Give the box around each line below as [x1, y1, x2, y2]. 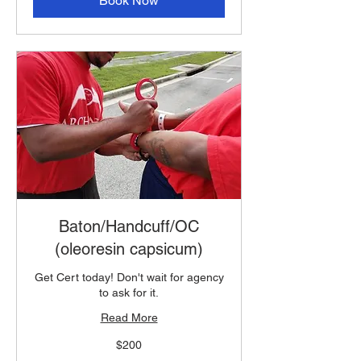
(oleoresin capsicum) [55, 239, 203, 259]
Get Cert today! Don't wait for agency [34, 271, 224, 284]
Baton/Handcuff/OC [59, 217, 199, 237]
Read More [100, 311, 158, 325]
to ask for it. [99, 286, 159, 300]
